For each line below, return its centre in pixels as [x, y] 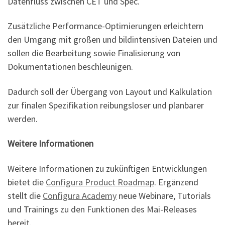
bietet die [27, 182]
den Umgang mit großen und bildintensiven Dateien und [113, 40]
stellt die [25, 195]
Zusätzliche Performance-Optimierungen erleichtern [105, 26]
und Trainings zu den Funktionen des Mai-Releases [102, 209]
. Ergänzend [176, 182]
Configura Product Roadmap [100, 182]
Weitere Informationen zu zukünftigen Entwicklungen [107, 168]
